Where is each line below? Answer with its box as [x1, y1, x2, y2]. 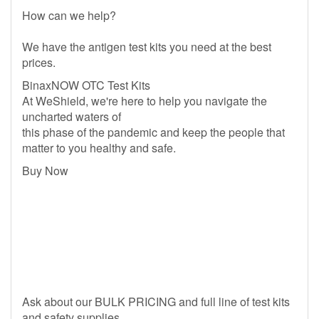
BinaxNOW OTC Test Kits [22, 77, 150, 93]
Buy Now [22, 162, 68, 179]
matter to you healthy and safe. [22, 140, 176, 156]
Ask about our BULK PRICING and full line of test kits [22, 293, 290, 310]
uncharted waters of [22, 108, 121, 125]
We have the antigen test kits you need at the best [22, 38, 271, 55]
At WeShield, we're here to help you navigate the [22, 93, 267, 109]
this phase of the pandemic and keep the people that [22, 124, 285, 140]
